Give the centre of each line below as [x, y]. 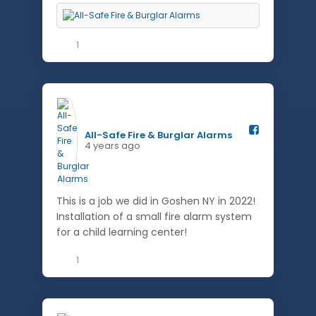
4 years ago [113, 146]
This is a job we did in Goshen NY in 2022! [156, 201]
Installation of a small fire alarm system [154, 217]
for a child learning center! [122, 232]
